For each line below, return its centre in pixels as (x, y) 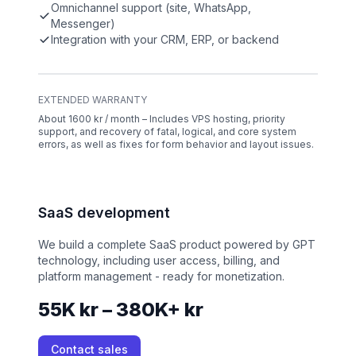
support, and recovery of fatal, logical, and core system (167, 132)
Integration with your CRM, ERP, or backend (165, 40)
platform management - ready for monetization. (161, 277)
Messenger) (83, 24)
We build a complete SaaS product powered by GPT (177, 245)
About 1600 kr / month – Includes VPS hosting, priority (162, 119)
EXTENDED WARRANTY (93, 100)
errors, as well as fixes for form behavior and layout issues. (176, 145)
